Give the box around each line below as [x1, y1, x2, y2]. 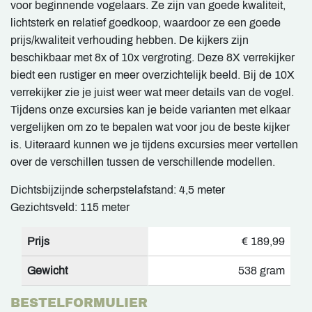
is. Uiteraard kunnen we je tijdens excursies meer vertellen [10, 138, 298, 150]
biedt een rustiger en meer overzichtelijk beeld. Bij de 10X [10, 68, 295, 81]
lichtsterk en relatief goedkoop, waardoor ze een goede [10, 16, 281, 29]
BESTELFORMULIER [10, 295, 148, 310]
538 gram [238, 264, 285, 276]
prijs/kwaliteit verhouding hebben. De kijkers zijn [10, 33, 249, 46]
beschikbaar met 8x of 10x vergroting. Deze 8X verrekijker [10, 51, 295, 63]
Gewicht [27, 264, 68, 276]
